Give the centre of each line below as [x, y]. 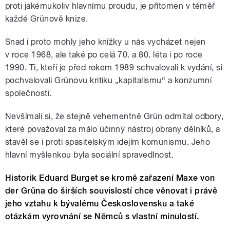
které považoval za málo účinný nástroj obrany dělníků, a [113, 129]
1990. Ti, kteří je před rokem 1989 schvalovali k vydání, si [114, 67]
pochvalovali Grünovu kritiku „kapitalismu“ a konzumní [109, 80]
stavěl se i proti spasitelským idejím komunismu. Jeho [108, 142]
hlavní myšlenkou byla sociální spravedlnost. [90, 155]
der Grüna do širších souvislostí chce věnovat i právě [111, 190]
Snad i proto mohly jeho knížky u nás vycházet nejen [106, 42]
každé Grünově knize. [47, 18]
